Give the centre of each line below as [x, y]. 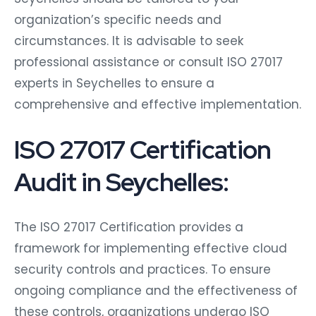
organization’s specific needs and [118, 19]
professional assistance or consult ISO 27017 [148, 62]
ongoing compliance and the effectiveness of [156, 290]
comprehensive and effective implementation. [158, 104]
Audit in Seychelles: [122, 182]
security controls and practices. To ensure [142, 269]
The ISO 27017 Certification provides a [129, 227]
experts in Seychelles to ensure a [114, 83]
